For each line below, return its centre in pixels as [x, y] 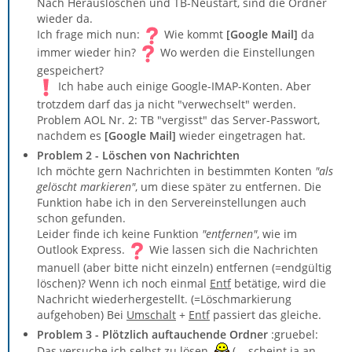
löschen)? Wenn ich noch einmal [123, 283]
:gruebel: [293, 334]
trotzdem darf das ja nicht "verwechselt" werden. [167, 104]
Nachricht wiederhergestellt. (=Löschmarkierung [164, 299]
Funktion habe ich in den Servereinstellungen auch [172, 202]
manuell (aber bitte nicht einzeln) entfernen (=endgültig [184, 268]
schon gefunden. [81, 218]
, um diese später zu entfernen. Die [228, 187]
